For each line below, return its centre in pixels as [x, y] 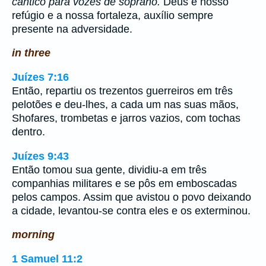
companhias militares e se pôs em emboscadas [124, 183]
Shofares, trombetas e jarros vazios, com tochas [126, 118]
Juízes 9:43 [40, 156]
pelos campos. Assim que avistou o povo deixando [132, 197]
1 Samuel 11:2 [47, 259]
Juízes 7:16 [40, 77]
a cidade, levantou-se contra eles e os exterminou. [131, 210]
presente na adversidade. [72, 29]
